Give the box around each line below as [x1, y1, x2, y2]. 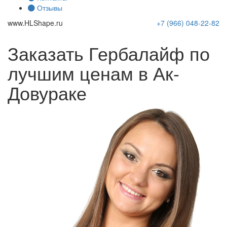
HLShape [24, 18, 54, 28]
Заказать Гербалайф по [8, 40, 210, 66]
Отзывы [37, 3, 62, 13]
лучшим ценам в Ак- [8, 60, 179, 86]
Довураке [8, 80, 87, 105]
